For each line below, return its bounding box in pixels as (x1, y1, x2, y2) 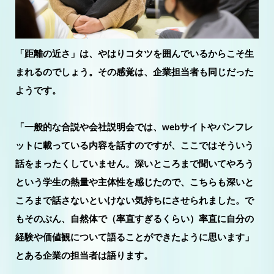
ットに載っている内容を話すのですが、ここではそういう (15, 139, 254, 150)
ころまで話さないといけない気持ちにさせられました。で (15, 194, 254, 206)
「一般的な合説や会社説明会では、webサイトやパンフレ (15, 121, 253, 132)
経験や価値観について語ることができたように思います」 (15, 231, 254, 242)
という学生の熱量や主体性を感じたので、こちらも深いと (15, 176, 254, 187)
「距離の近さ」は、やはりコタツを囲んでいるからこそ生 (15, 48, 254, 59)
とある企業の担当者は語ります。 (15, 250, 153, 261)
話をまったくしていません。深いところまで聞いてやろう (15, 158, 254, 169)
